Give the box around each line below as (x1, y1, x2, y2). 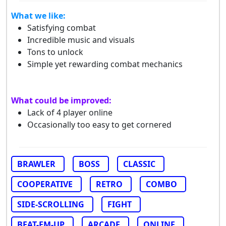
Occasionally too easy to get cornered (27, 119, 172, 131)
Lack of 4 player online (27, 107, 112, 119)
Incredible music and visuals (27, 34, 135, 46)
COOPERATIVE (17, 179, 73, 190)
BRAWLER (17, 158, 55, 170)
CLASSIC (123, 158, 155, 170)
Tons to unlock (27, 46, 83, 58)
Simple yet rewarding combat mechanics (27, 59, 183, 70)
